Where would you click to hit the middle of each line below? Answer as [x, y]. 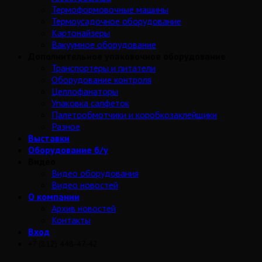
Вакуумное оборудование [104, 45]
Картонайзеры [81, 33]
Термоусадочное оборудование [116, 21]
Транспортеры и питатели [104, 68]
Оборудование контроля [101, 80]
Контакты [71, 220]
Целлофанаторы [85, 92]
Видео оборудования [95, 173]
